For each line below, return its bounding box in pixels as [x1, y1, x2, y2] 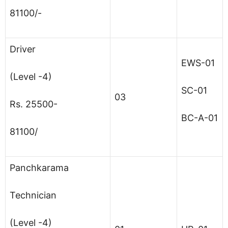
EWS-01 [181, 57, 215, 68]
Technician [10, 189, 56, 201]
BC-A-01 [181, 112, 218, 123]
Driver [10, 43, 36, 54]
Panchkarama [10, 162, 69, 173]
